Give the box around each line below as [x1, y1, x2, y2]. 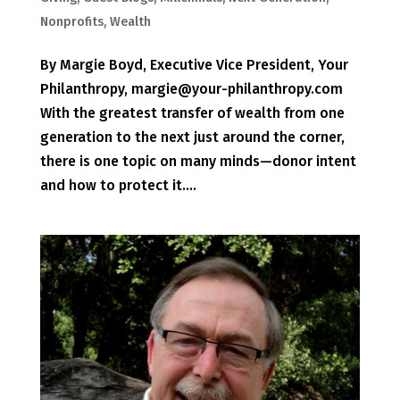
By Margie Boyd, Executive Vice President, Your [39, 55, 348, 73]
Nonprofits [39, 13, 104, 29]
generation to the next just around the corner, [39, 128, 345, 146]
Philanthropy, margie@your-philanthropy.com [39, 79, 350, 97]
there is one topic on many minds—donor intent [39, 152, 356, 170]
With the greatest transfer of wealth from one [39, 104, 345, 121]
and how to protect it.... [39, 176, 196, 194]
